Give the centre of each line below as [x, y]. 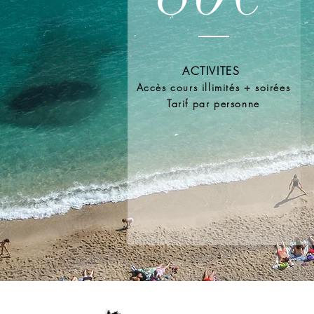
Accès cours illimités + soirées [213, 87]
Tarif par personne [213, 103]
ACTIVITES [213, 71]
